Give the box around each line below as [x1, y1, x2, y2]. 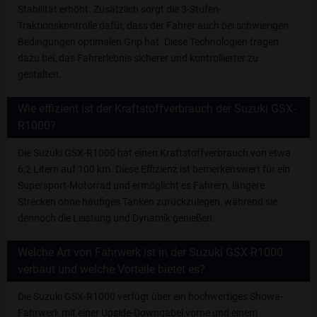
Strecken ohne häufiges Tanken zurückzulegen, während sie [18, 195, 277, 207]
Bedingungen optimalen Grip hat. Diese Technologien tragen [18, 35, 279, 47]
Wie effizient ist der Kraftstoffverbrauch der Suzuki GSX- [18, 101, 296, 115]
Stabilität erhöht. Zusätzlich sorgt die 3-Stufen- [18, 3, 221, 15]
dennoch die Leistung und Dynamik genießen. [18, 212, 215, 224]
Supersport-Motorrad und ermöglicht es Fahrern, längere [18, 179, 265, 191]
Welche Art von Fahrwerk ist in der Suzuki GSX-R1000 [18, 245, 283, 259]
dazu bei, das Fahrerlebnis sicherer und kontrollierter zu [18, 52, 258, 64]
